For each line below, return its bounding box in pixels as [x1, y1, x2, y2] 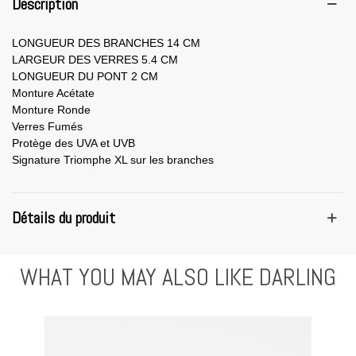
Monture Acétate [12, 86, 95, 99]
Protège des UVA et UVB [12, 136, 135, 149]
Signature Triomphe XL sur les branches [12, 153, 214, 166]
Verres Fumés [12, 119, 83, 133]
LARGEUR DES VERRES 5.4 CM [12, 52, 178, 66]
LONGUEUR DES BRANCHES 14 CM [12, 36, 200, 49]
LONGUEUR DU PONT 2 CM [12, 69, 158, 83]
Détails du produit [12, 207, 115, 228]
